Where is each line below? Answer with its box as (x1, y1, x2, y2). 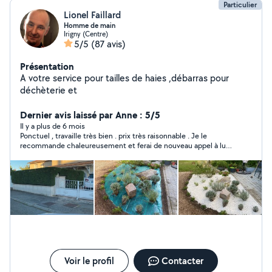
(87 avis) (91, 38, 126, 50)
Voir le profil (64, 254, 114, 267)
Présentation (20, 59, 74, 73)
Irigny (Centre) (64, 29, 108, 38)
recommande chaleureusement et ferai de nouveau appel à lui (20, 140, 194, 151)
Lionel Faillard (64, 8, 121, 21)
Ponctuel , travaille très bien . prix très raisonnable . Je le (20, 131, 188, 141)
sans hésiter (20, 150, 61, 160)
